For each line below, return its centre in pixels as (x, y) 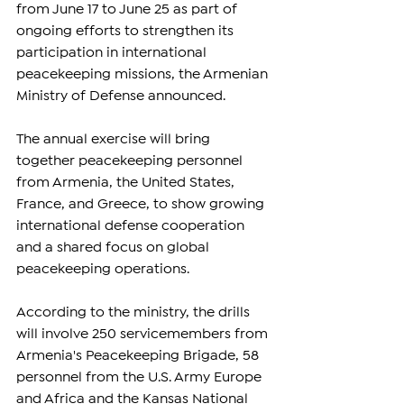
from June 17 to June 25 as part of (129, 10)
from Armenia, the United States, (127, 183)
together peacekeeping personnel (131, 161)
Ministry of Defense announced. (121, 96)
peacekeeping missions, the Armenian (144, 75)
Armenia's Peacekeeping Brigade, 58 (139, 356)
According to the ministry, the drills (135, 313)
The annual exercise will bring (115, 140)
